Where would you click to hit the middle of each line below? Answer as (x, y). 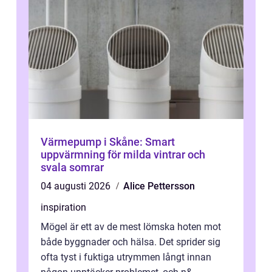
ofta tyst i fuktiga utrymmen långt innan (126, 257)
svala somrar (72, 168)
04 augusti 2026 (77, 186)
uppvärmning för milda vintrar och (123, 155)
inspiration (63, 208)
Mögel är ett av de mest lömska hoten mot (131, 227)
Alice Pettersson (159, 186)
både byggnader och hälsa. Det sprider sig (131, 242)
